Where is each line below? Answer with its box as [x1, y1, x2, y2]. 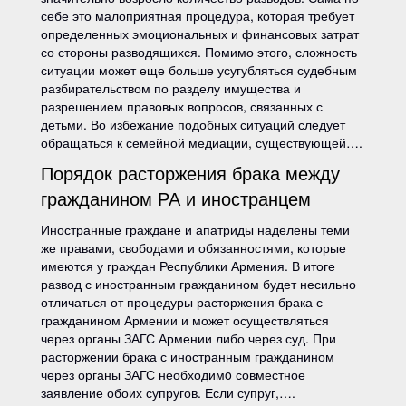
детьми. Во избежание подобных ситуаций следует [41, 115, 345, 133]
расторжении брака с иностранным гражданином [41, 347, 334, 365]
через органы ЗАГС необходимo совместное [41, 365, 305, 383]
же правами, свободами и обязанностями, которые [41, 238, 346, 256]
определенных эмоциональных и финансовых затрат [41, 24, 359, 43]
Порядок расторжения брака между [41, 159, 340, 186]
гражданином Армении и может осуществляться [41, 311, 329, 329]
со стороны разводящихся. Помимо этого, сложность [41, 43, 357, 61]
